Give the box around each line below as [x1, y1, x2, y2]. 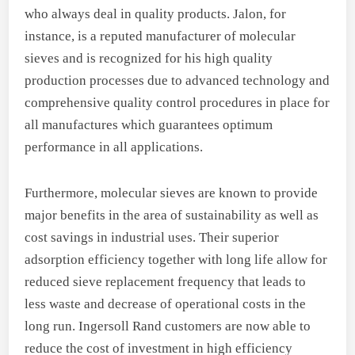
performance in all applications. [25, 139, 204, 155]
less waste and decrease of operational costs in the [25, 296, 307, 311]
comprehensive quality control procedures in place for [25, 94, 330, 110]
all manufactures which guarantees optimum [25, 116, 273, 132]
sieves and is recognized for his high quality [25, 50, 273, 66]
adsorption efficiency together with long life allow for [25, 251, 328, 267]
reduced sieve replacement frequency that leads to [25, 273, 307, 289]
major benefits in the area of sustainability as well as [25, 207, 319, 223]
